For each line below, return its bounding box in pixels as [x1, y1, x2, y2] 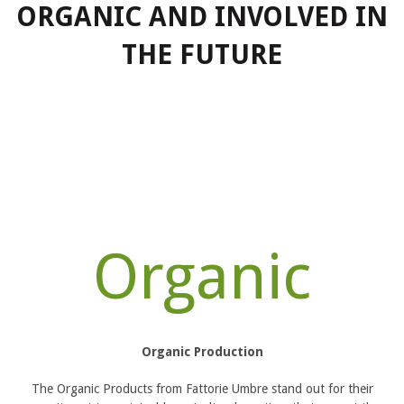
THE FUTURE [122, 39, 282, 70]
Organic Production [141, 344, 263, 359]
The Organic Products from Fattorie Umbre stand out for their [31, 381, 373, 396]
